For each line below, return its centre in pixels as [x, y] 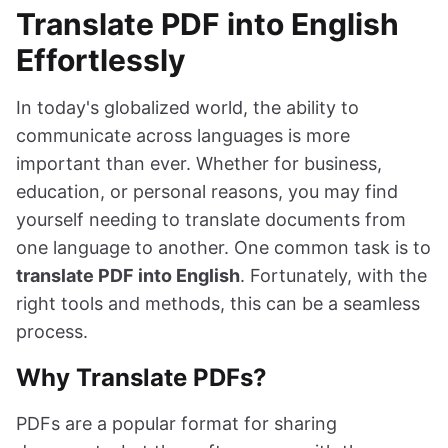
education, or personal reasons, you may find [207, 191]
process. [52, 331]
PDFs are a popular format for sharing [176, 423]
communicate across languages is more [183, 135]
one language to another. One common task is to [223, 247]
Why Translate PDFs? [141, 377]
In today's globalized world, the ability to [187, 107]
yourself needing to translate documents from [211, 219]
